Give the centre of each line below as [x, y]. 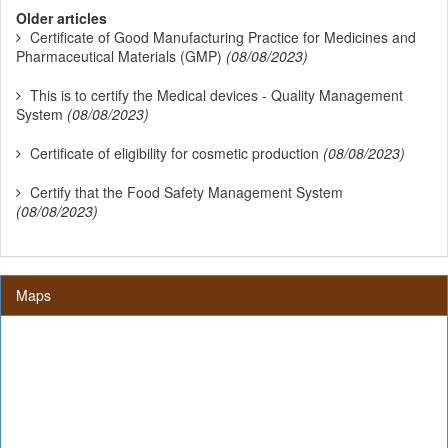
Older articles [61, 18]
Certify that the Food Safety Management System [186, 192]
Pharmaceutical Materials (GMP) [119, 56]
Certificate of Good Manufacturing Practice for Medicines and [223, 37]
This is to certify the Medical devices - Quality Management [216, 95]
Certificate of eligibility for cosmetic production [174, 153]
